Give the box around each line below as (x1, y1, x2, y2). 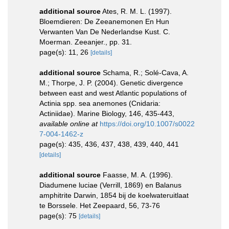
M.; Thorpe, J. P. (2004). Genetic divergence (39, 79, 183, 87)
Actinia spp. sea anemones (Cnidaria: (39, 99, 161, 107)
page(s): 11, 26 (39, 48, 90, 56)
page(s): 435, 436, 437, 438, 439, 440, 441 (39, 140, 179, 148)
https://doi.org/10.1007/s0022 (100, 120, 195, 128)
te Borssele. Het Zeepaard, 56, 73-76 (39, 201, 160, 210)
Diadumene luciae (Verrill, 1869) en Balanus (39, 181, 181, 189)
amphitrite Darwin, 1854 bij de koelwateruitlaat (39, 191, 189, 199)
